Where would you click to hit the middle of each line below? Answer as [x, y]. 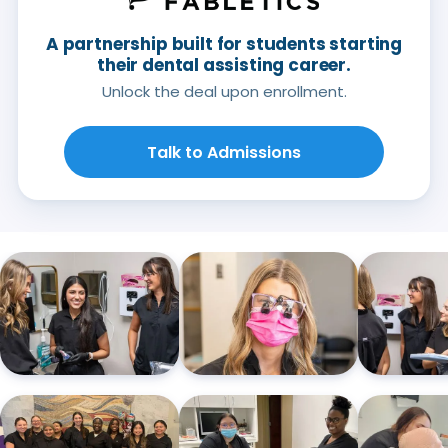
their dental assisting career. [224, 65]
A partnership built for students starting [224, 44]
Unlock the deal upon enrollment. [224, 92]
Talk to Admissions [224, 152]
